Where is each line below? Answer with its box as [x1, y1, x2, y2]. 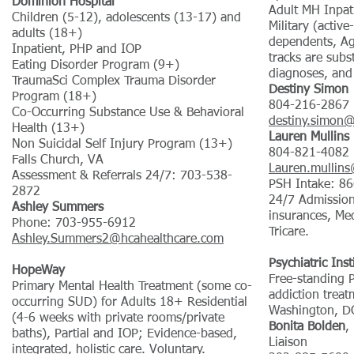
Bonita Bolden [269, 321, 345, 333]
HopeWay [12, 265, 65, 277]
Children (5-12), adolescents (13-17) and [12, 12, 241, 24]
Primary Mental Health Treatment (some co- [12, 281, 252, 293]
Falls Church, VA [12, 154, 104, 167]
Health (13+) [12, 122, 85, 135]
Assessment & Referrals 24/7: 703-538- [12, 170, 232, 183]
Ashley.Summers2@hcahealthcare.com [12, 233, 224, 246]
